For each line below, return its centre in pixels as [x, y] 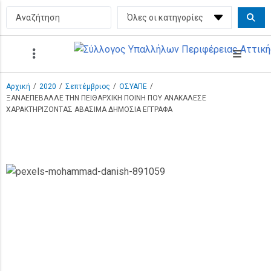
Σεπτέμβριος [88, 87]
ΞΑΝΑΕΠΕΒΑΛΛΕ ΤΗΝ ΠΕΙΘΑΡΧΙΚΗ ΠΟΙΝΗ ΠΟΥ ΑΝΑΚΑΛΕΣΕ [106, 98]
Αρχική [18, 87]
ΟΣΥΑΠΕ [133, 87]
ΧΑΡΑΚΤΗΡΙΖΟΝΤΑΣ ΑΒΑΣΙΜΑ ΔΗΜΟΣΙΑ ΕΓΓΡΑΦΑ [89, 109]
